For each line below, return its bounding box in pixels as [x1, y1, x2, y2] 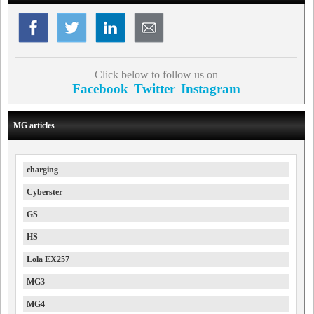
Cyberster [27, 187, 62, 197]
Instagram [180, 81, 240, 96]
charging [27, 165, 58, 175]
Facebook [71, 81, 128, 96]
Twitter [133, 81, 175, 96]
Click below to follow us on [94, 69, 218, 81]
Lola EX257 [27, 254, 69, 264]
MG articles [13, 121, 55, 130]
